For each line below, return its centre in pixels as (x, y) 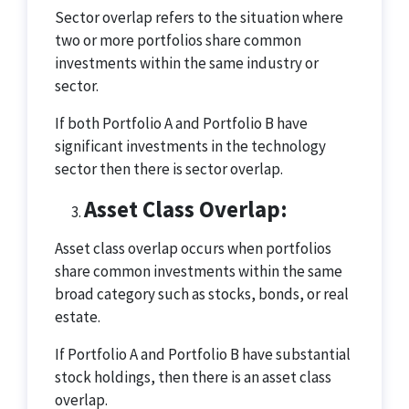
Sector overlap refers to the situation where (199, 17)
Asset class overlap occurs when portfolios (193, 248)
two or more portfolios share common (178, 40)
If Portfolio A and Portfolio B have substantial (203, 354)
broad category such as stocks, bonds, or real (202, 294)
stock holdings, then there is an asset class (193, 377)
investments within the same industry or (187, 63)
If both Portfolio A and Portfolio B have (181, 123)
